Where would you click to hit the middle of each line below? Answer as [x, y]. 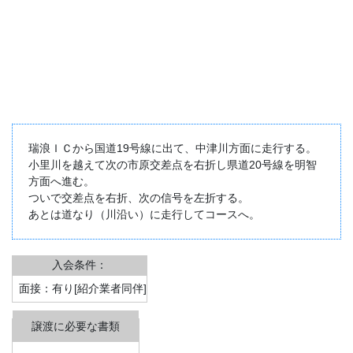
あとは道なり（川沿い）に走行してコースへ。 [144, 215]
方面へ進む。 [61, 182]
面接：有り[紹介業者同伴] [83, 289]
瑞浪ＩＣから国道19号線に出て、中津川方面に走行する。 [173, 149]
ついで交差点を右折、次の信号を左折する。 [139, 198]
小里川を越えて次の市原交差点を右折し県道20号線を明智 [173, 165]
